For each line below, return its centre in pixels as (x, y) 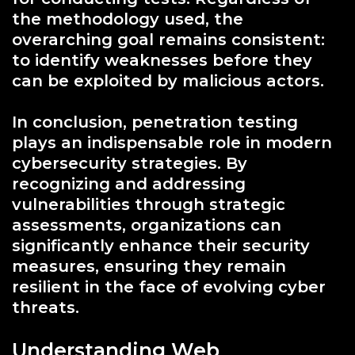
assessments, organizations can (147, 225)
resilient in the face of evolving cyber (169, 286)
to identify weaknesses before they (162, 60)
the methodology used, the (128, 19)
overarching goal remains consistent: (168, 39)
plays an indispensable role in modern (172, 142)
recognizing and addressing (129, 183)
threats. (46, 307)
